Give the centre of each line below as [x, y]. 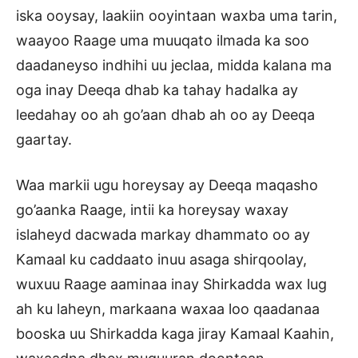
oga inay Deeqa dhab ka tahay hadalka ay [157, 89]
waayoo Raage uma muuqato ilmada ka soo [163, 40]
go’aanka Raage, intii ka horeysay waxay [152, 209]
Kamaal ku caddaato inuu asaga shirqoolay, [161, 259]
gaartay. [44, 139]
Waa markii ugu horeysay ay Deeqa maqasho [167, 185]
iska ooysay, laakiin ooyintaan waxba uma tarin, [177, 15]
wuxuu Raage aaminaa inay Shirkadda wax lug [171, 284]
